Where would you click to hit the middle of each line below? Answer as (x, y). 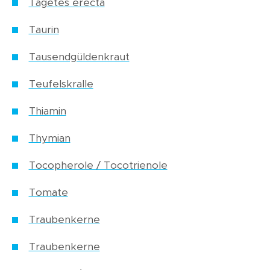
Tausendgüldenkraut (79, 57)
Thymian (49, 139)
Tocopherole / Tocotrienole (98, 166)
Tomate (48, 193)
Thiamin (47, 111)
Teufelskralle (61, 84)
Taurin (44, 30)
